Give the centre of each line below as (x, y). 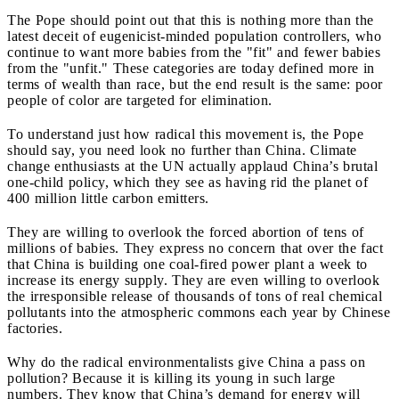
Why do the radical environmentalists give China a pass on (186, 362)
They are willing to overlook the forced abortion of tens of (186, 232)
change (31, 166)
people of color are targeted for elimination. (140, 100)
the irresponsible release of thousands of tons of (155, 296)
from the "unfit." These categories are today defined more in (191, 68)
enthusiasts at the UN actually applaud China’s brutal (216, 166)
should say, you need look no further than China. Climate (182, 150)
